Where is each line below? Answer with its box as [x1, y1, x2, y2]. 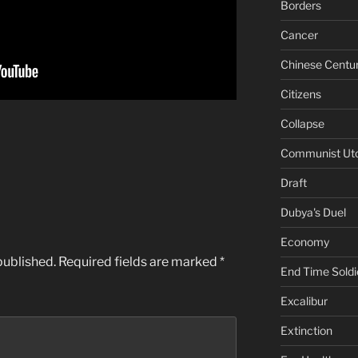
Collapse [280, 116, 324, 130]
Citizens [280, 86, 321, 101]
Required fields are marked [58, 254, 220, 270]
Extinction [280, 323, 332, 337]
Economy [280, 234, 329, 249]
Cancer [280, 27, 318, 42]
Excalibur [280, 293, 328, 308]
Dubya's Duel [280, 205, 346, 219]
